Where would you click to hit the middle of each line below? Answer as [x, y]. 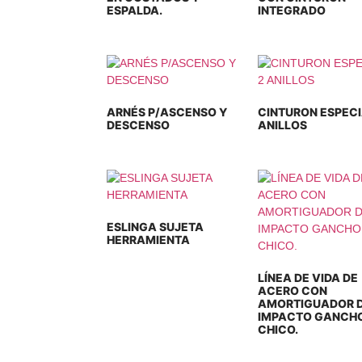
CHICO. [278, 329]
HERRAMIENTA [148, 240]
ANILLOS [282, 125]
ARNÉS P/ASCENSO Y [167, 112]
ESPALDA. [135, 10]
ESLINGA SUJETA [155, 227]
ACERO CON [292, 290]
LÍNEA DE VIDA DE [307, 278]
